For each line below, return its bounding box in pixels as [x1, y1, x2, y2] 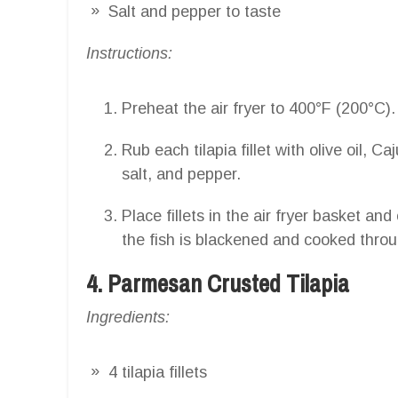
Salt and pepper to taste [108, 2, 281, 20]
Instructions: [86, 44, 172, 62]
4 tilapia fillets [108, 362, 207, 381]
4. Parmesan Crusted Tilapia [86, 267, 349, 299]
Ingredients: [86, 307, 170, 326]
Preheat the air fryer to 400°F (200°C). [122, 99, 395, 117]
